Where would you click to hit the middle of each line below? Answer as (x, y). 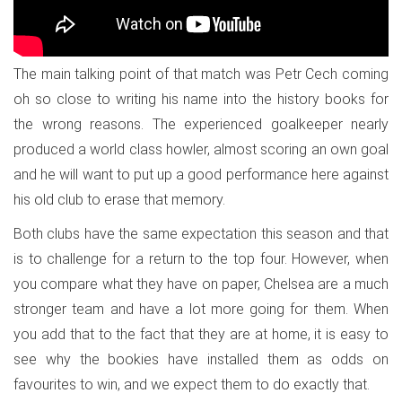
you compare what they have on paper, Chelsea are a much (201, 284)
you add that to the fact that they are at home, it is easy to (201, 335)
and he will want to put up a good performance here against (201, 175)
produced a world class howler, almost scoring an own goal (201, 150)
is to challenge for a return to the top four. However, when (201, 259)
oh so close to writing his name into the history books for (201, 100)
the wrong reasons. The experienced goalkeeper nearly (201, 125)
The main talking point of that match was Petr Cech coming (201, 74)
